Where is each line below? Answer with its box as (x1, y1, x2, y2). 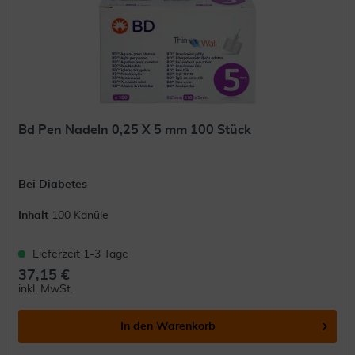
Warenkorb (156, 321, 216, 333)
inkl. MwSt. (18, 284, 74, 296)
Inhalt (18, 210, 52, 222)
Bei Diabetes (18, 179, 88, 191)
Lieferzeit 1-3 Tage (32, 249, 129, 261)
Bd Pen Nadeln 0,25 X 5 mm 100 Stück (18, 124, 252, 137)
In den (120, 321, 154, 333)
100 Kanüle (52, 210, 109, 222)
